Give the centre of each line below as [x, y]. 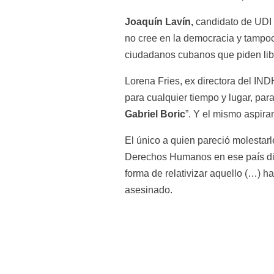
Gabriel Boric [155, 114]
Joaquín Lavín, [159, 21]
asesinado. [149, 190]
